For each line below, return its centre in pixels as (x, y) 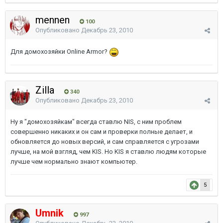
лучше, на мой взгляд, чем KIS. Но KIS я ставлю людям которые (108, 152)
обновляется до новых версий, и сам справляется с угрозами (105, 142)
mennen (54, 20)
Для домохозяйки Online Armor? (60, 52)
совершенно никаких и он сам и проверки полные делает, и (102, 132)
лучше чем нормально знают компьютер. (74, 162)
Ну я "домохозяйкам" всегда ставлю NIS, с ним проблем (96, 122)
